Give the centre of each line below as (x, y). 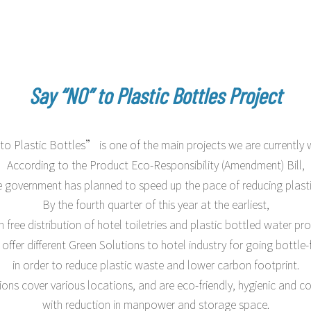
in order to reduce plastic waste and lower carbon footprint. (155, 264)
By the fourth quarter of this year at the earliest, (155, 204)
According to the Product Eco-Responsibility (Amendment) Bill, (155, 164)
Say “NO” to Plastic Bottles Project (155, 95)
